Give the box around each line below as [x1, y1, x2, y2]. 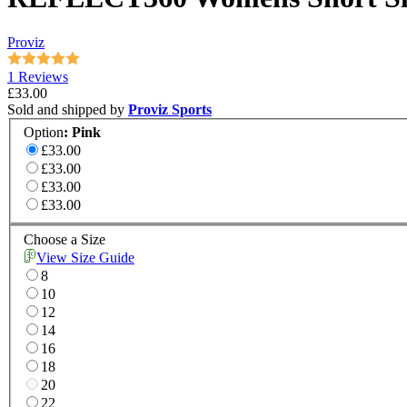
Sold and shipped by [7, 101, 128, 117]
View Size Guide [36, 250, 134, 266]
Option [24, 124, 64, 141]
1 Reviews [7, 68, 68, 84]
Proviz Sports [128, 101, 212, 117]
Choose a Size [24, 232, 105, 248]
